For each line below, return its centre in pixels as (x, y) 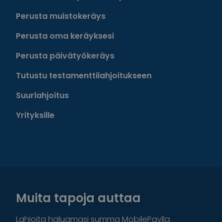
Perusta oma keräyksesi (65, 36)
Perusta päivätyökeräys (65, 55)
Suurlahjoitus (42, 95)
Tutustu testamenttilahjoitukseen (84, 75)
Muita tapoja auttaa (78, 198)
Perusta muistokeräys (61, 16)
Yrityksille (35, 115)
